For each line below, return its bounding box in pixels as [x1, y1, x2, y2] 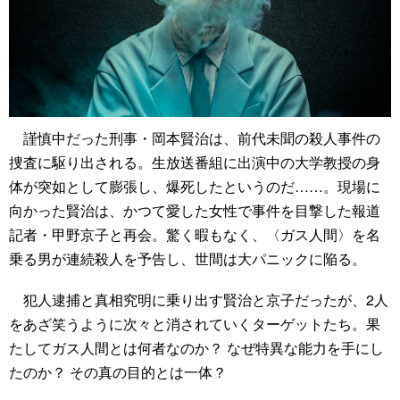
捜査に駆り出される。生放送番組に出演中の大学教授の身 [9, 152, 380, 173]
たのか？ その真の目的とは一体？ [9, 362, 227, 383]
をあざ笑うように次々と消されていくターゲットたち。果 [9, 313, 380, 335]
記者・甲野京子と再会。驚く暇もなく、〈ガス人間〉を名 [9, 224, 380, 246]
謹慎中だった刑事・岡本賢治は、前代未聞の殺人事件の [9, 128, 380, 149]
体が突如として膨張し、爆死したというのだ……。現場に [9, 176, 380, 197]
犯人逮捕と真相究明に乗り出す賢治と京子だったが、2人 [9, 289, 388, 311]
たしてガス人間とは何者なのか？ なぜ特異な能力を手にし [9, 337, 384, 359]
